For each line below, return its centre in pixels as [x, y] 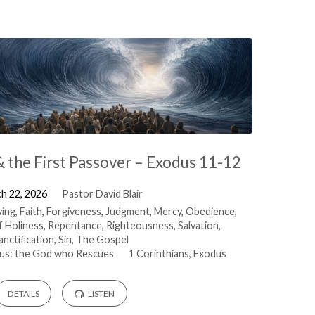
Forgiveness [73, 211]
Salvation [198, 225]
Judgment [127, 211]
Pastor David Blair [103, 193]
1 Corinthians [159, 253]
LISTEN [100, 294]
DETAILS [23, 294]
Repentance [75, 225]
